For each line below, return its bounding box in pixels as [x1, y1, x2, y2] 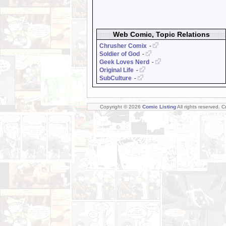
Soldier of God [99, 50, 140, 58]
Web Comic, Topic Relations [112, 30, 210, 38]
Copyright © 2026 [100, 104, 142, 109]
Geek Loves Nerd [99, 59, 149, 66]
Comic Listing [142, 104, 176, 109]
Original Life [99, 67, 134, 74]
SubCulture [99, 75, 132, 82]
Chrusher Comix [99, 42, 147, 49]
